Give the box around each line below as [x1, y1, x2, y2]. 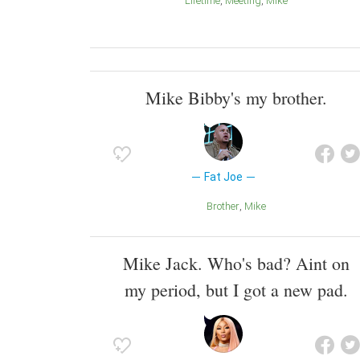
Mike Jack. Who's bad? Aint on [123, 251, 350, 275]
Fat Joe [203, 170, 243, 184]
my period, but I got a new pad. [125, 277, 348, 301]
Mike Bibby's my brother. [145, 86, 327, 110]
